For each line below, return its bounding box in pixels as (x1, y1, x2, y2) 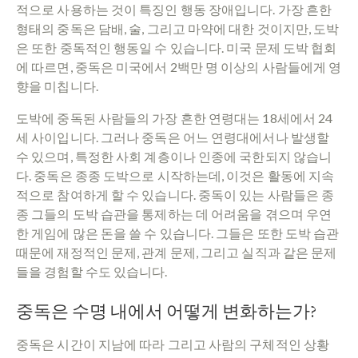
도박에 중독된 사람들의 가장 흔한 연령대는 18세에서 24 (16, 109, 333, 125)
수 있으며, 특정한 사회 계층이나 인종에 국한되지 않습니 (16, 148, 332, 164)
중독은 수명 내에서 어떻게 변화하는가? (16, 299, 316, 323)
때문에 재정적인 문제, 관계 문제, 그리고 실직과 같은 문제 (16, 244, 337, 260)
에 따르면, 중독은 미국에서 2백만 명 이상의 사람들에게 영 (16, 58, 342, 74)
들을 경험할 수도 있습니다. (16, 263, 168, 279)
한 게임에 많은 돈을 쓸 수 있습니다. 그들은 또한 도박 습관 (16, 225, 340, 241)
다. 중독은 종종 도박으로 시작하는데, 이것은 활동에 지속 (16, 167, 335, 183)
